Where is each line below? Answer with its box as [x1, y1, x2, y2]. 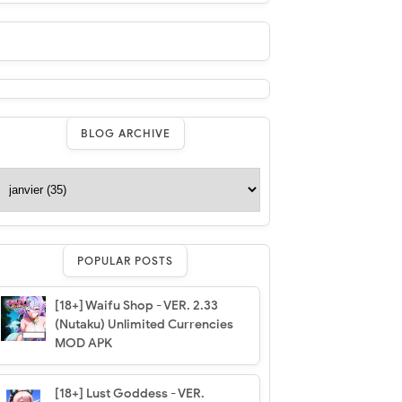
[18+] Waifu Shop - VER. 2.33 [54, 297, 218, 313]
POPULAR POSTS [77, 253, 174, 267]
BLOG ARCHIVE [80, 126, 170, 140]
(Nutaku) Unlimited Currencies [54, 316, 233, 332]
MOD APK [54, 335, 112, 351]
